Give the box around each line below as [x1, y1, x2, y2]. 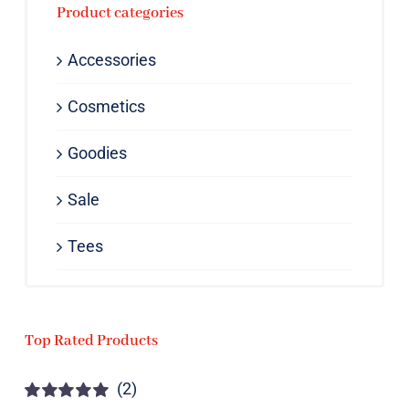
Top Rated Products [24, 331, 158, 351]
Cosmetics [67, 97, 145, 117]
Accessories [67, 50, 156, 70]
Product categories [56, 3, 184, 23]
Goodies [67, 143, 127, 163]
